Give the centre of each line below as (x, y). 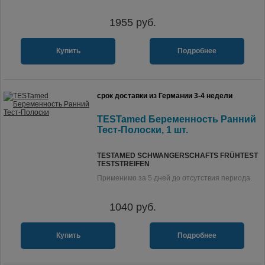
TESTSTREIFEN (123, 164)
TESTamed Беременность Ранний (177, 119)
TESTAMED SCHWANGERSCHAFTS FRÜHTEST (177, 156)
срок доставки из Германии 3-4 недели (165, 96)
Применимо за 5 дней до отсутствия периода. (174, 178)
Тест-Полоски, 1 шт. (143, 130)
